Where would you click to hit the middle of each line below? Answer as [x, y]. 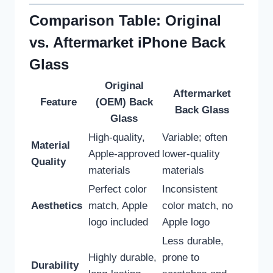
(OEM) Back [124, 102]
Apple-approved [124, 154]
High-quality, [117, 138]
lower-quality [191, 154]
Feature [58, 102]
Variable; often [195, 138]
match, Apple [118, 206]
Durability [55, 266]
